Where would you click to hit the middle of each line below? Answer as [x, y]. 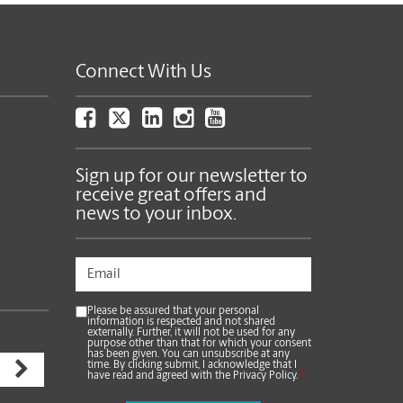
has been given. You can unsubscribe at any [188, 354]
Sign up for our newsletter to [191, 177]
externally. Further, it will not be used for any [191, 333]
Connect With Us [143, 72]
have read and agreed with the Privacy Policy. [193, 376]
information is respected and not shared [181, 322]
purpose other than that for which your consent [199, 344]
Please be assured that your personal [173, 311]
